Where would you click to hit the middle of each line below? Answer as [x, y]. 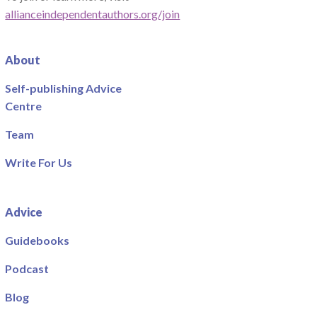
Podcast [27, 269]
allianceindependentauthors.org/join [93, 14]
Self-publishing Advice [64, 88]
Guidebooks [38, 241]
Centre [24, 106]
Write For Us [39, 163]
